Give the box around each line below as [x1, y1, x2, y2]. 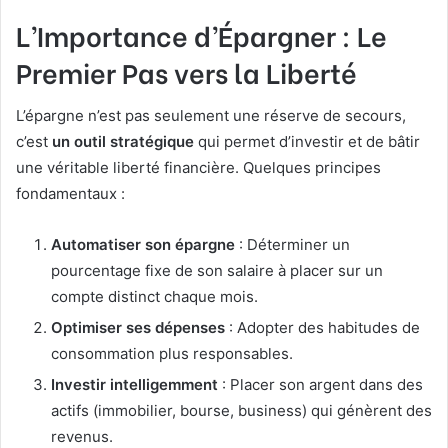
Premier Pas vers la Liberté [16, 51, 357, 91]
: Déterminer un [235, 235, 350, 255]
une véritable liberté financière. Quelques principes [16, 158, 381, 178]
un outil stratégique [52, 132, 194, 152]
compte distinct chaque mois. [51, 287, 258, 307]
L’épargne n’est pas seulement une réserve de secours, [16, 106, 406, 126]
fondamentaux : [16, 184, 125, 204]
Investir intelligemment [51, 375, 218, 395]
